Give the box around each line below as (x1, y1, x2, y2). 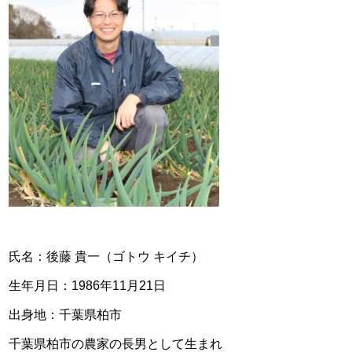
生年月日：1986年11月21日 (9, 278, 166, 292)
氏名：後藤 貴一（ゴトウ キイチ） (9, 249, 203, 263)
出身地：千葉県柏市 (9, 307, 122, 321)
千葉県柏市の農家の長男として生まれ (9, 336, 222, 350)
